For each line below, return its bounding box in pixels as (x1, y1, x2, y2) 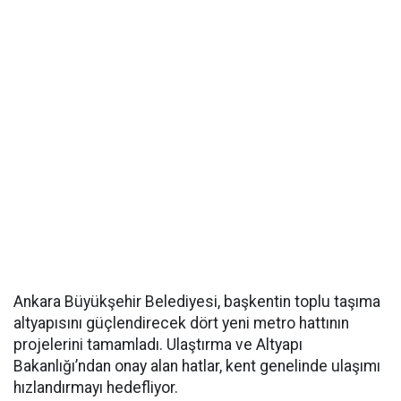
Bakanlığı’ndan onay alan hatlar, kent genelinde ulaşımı (13, 357, 380, 376)
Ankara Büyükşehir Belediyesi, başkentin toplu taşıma (13, 293, 380, 311)
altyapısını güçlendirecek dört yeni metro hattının (13, 314, 349, 333)
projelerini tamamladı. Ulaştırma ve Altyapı (13, 336, 303, 354)
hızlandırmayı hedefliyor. (13, 379, 178, 397)
